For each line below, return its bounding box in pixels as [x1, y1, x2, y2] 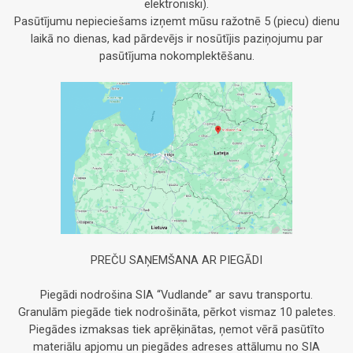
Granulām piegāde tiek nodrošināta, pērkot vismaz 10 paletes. [17, 305, 336, 320]
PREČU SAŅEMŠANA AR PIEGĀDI [91, 253, 262, 268]
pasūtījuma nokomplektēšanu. [98, 49, 255, 63]
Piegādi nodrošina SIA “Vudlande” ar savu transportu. [40, 288, 313, 303]
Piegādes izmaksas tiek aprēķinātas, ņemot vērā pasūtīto [28, 322, 325, 337]
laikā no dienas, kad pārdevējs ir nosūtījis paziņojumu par [30, 32, 323, 46]
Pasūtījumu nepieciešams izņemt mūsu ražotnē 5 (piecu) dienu [13, 14, 340, 28]
